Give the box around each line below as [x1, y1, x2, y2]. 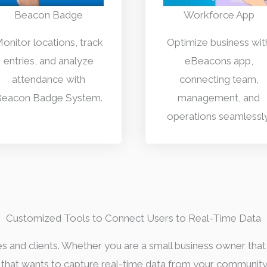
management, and [178, 91, 260, 104]
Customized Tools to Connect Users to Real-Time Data [6, 212, 261, 224]
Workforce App [183, 8, 254, 21]
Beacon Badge [14, 8, 83, 21]
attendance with [11, 73, 85, 85]
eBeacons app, [184, 54, 253, 67]
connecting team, [179, 73, 259, 85]
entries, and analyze [3, 54, 94, 67]
